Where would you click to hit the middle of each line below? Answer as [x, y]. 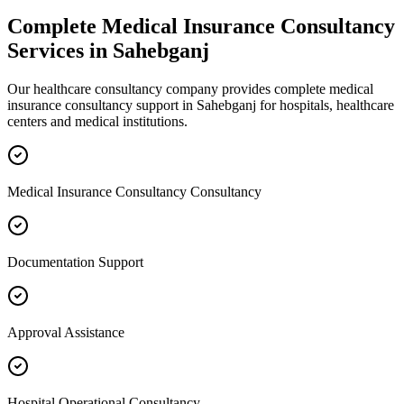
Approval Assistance [66, 332]
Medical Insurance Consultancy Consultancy [134, 191]
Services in [60, 50]
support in [165, 105]
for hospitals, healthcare [325, 105]
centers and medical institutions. [97, 121]
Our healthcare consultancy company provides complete [168, 88]
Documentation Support [75, 262]
